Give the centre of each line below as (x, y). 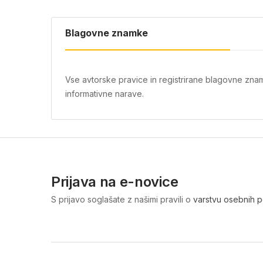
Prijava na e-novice (115, 182)
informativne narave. (104, 94)
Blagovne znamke (107, 33)
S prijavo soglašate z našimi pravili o (122, 200)
